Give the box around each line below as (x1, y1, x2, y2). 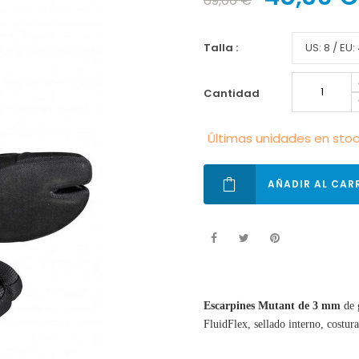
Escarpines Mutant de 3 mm (204, 300, 341, 312)
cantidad (212, 86, 260, 101)
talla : (211, 40, 238, 55)
